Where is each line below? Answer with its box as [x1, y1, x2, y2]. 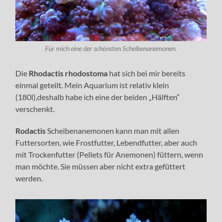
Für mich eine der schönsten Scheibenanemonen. [45, 45, 177, 53]
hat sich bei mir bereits [108, 68, 186, 78]
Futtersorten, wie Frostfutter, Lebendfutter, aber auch [15, 138, 198, 148]
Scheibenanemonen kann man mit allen [47, 126, 180, 136]
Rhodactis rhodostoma [27, 68, 108, 78]
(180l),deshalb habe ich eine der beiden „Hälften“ [15, 92, 180, 102]
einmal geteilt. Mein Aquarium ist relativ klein [15, 80, 169, 90]
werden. [15, 173, 43, 183]
